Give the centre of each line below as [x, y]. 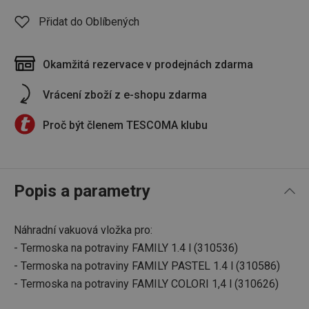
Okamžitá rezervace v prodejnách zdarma [148, 64]
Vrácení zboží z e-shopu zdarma [125, 95]
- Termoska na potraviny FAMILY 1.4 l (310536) [126, 248]
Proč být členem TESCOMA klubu [125, 125]
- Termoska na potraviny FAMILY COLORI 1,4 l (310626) [146, 284]
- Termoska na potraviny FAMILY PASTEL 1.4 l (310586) [147, 266]
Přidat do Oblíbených [89, 22]
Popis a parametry [82, 191]
